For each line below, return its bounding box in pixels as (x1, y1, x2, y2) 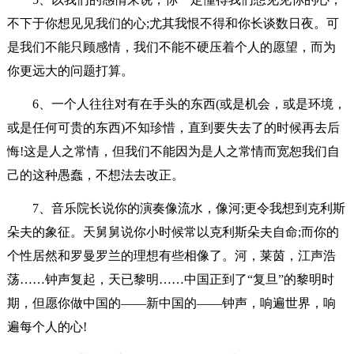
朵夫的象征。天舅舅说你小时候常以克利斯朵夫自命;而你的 (6, 224, 339, 239)
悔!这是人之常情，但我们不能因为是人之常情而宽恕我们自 (6, 144, 340, 158)
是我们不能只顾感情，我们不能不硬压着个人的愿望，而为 (6, 40, 336, 54)
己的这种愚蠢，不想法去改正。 (6, 168, 184, 182)
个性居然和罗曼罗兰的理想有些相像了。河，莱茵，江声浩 (6, 248, 336, 262)
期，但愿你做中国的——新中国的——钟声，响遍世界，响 (6, 296, 336, 310)
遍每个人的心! (6, 319, 87, 333)
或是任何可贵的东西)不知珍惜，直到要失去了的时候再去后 (6, 120, 340, 134)
